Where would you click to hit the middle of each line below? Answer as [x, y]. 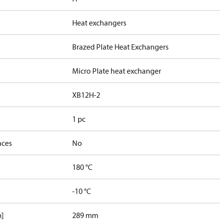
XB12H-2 [86, 95]
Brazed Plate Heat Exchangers [121, 47]
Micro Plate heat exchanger [117, 71]
